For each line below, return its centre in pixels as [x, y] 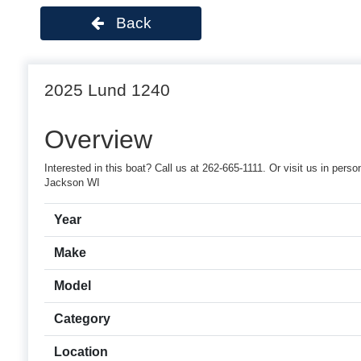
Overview [98, 140]
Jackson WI [72, 183]
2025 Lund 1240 [107, 90]
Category [82, 319]
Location [81, 352]
